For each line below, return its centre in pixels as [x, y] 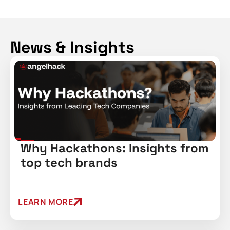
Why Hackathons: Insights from [115, 148]
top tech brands [69, 163]
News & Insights [72, 47]
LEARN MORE [46, 202]
